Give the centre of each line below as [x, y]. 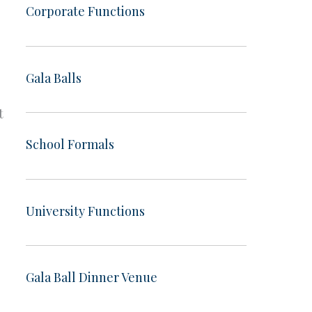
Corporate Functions [85, 11]
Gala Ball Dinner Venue [92, 278]
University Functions [85, 211]
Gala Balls [54, 78]
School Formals [70, 145]
